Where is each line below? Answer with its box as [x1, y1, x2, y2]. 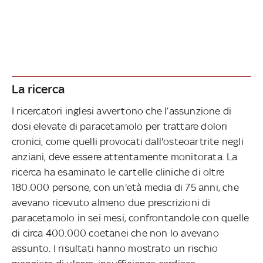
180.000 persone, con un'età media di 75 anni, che [12, 181, 239, 193]
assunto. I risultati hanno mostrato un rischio [12, 242, 218, 254]
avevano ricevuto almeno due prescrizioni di [12, 196, 211, 208]
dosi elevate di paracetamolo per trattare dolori [12, 120, 228, 132]
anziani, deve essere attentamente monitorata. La [12, 150, 238, 163]
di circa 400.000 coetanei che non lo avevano [12, 227, 219, 239]
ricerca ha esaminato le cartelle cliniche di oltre [12, 166, 225, 178]
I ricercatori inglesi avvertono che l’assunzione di [12, 104, 232, 117]
